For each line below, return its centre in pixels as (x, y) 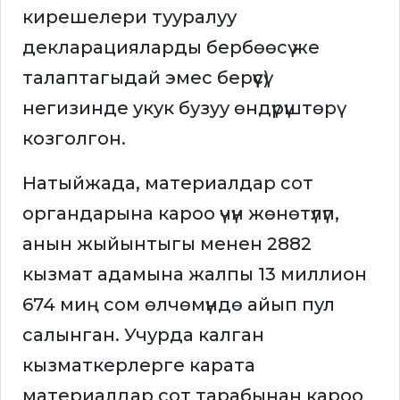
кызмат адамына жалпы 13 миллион (195, 275)
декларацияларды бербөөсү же (171, 48)
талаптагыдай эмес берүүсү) (146, 78)
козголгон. (74, 139)
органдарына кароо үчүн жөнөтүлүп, (181, 214)
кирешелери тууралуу (129, 17)
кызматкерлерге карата (139, 366)
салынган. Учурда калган (143, 335)
